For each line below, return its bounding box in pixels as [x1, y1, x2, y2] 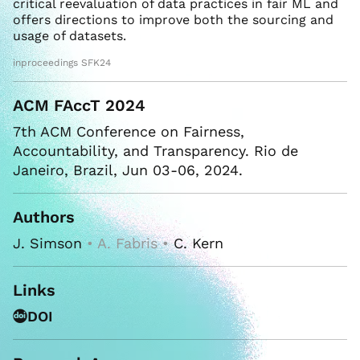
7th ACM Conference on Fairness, [13, 123, 244, 141]
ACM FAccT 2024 [13, 96, 145, 116]
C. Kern [174, 235, 223, 252]
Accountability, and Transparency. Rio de [13, 142, 298, 160]
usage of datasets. [13, 28, 126, 44]
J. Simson [13, 235, 82, 252]
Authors [13, 207, 75, 227]
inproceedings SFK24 [13, 57, 111, 69]
